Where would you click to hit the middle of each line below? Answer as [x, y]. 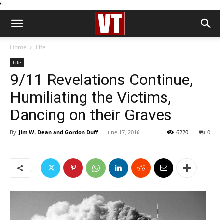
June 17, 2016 [123, 132]
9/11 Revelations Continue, [101, 80]
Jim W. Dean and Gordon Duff [58, 132]
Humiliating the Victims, [90, 97]
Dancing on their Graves [91, 115]
